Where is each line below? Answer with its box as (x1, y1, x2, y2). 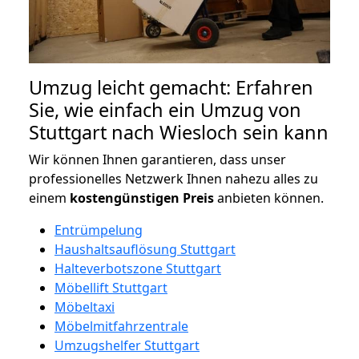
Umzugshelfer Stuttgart (54, 336, 200, 354)
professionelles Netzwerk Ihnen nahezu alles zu (29, 169, 318, 188)
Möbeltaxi (54, 297, 115, 316)
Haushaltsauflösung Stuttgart (54, 240, 236, 258)
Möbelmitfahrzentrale (54, 317, 188, 335)
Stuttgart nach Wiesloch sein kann (29, 119, 329, 145)
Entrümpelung (54, 220, 143, 239)
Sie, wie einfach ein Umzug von (29, 96, 301, 123)
